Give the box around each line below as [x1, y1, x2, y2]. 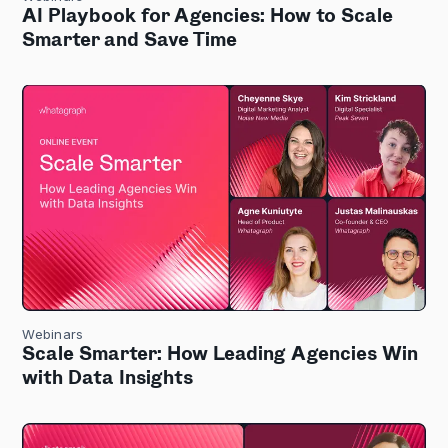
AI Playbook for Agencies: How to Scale [22, 7, 394, 26]
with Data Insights [22, 370, 194, 389]
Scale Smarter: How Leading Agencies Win [22, 346, 419, 365]
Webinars [22, 326, 84, 343]
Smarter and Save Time [22, 31, 238, 50]
